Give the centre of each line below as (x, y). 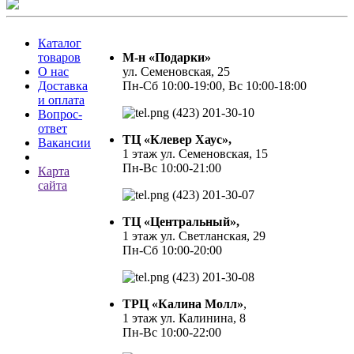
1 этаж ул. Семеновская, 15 (195, 154)
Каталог (60, 43)
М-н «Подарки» (167, 58)
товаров (59, 58)
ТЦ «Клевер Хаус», (177, 140)
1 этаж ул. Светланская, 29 (194, 236)
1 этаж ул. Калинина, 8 (184, 318)
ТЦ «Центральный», (181, 222)
